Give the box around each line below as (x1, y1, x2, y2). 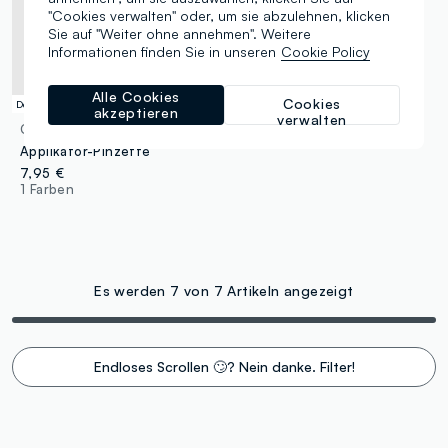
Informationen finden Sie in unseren (48, 43, 276, 60)
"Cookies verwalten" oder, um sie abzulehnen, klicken (48, 7, 390, 24)
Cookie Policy (281, 43, 370, 60)
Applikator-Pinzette (20, 142, 151, 159)
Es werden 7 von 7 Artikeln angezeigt (94, 281, 354, 299)
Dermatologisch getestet (16, 97, 134, 110)
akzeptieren (93, 104, 179, 121)
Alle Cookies (91, 88, 181, 105)
